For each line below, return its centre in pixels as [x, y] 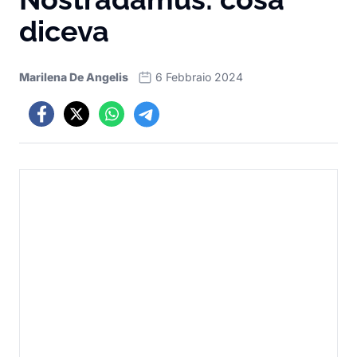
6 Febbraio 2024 [199, 77]
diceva [64, 31]
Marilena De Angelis [74, 77]
